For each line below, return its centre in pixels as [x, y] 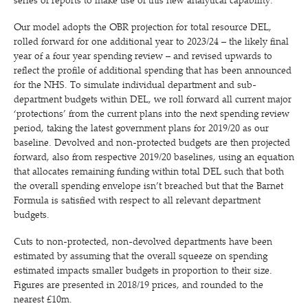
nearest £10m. [43, 301]
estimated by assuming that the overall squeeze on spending [141, 257]
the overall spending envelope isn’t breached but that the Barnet [148, 187]
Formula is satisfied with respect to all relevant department [137, 202]
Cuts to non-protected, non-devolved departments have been [143, 243]
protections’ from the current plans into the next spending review [153, 115]
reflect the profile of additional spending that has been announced [153, 72]
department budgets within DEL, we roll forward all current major [154, 101]
